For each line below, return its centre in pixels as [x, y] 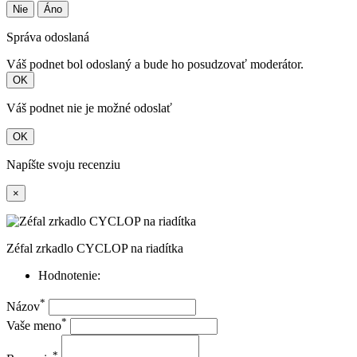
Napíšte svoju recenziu [63, 165]
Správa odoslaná [48, 37]
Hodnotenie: [69, 276]
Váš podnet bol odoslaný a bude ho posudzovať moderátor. [155, 65]
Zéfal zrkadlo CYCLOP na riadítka [95, 249]
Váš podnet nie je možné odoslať [89, 108]
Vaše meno [34, 326]
